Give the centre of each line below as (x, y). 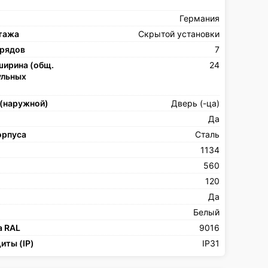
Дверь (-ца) (195, 103)
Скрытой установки (179, 33)
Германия (199, 18)
